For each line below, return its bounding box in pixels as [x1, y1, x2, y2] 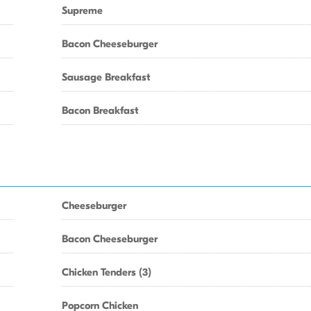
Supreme [62, 4, 103, 17]
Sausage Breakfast [62, 71, 150, 83]
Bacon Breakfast [62, 104, 138, 117]
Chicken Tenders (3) [62, 266, 151, 278]
